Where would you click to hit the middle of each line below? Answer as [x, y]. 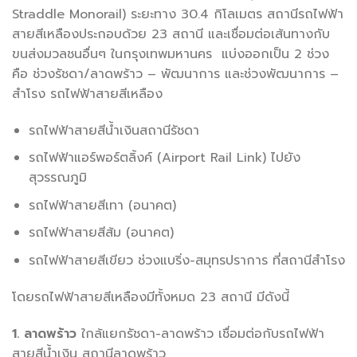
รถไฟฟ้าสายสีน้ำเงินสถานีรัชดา [114, 130]
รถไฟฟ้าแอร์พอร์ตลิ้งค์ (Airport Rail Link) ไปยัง [164, 158]
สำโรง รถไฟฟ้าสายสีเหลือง [87, 94]
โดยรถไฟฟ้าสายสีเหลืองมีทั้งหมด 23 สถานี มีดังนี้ [151, 297]
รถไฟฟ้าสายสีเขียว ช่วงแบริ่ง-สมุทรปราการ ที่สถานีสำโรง [186, 261]
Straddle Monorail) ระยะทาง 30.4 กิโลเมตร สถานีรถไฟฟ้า [178, 14]
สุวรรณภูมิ [57, 178]
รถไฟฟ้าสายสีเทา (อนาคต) [102, 205]
